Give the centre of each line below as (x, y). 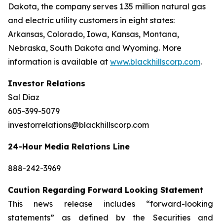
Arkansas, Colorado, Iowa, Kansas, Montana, (93, 34)
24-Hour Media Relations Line (69, 147)
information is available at (59, 62)
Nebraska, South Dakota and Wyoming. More (95, 48)
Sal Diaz (24, 97)
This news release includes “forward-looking (110, 204)
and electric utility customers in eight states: (91, 20)
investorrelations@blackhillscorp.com (78, 125)
